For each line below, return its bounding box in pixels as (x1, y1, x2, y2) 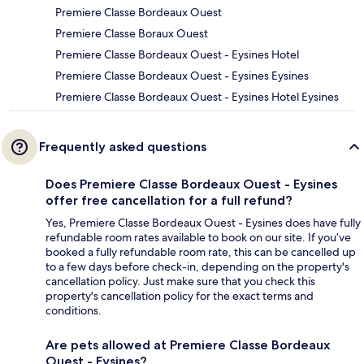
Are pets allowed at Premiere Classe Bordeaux (45, 337, 330, 353)
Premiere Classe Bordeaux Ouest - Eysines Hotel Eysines (55, 89, 339, 105)
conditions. (45, 303, 102, 318)
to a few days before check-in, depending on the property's (45, 259, 349, 275)
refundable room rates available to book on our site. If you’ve (45, 230, 351, 245)
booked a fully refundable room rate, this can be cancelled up (45, 245, 356, 260)
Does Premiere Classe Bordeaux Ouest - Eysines (45, 176, 337, 193)
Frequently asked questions (39, 139, 206, 155)
